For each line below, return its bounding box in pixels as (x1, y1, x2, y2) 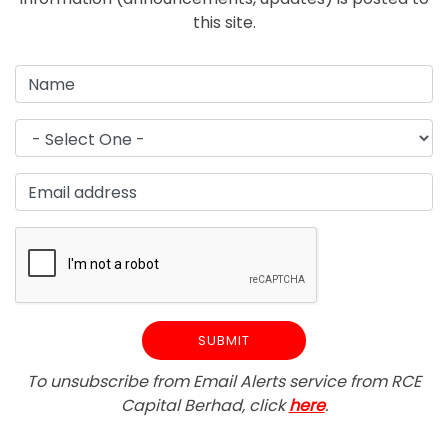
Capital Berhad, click (120, 394, 289, 418)
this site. (192, 11, 256, 35)
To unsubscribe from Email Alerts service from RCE (27, 370, 421, 394)
